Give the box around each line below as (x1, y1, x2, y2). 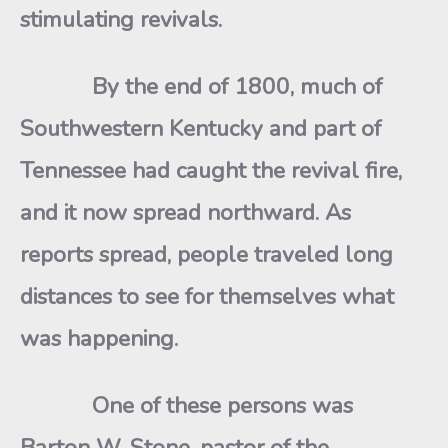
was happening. (20, 323, 178, 354)
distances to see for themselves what (20, 281, 394, 312)
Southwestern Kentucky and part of (20, 113, 381, 144)
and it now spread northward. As (20, 197, 351, 228)
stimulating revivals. (20, 4, 222, 35)
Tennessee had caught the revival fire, (20, 155, 402, 186)
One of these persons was (20, 390, 353, 421)
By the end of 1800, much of (20, 71, 382, 102)
